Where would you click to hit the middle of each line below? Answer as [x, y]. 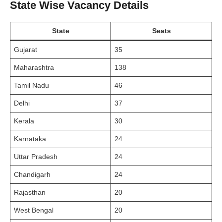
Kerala [24, 121]
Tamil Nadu [31, 85]
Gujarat [26, 49]
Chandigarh [32, 174]
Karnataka [30, 139]
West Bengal [34, 210]
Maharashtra [34, 67]
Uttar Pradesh [36, 156]
